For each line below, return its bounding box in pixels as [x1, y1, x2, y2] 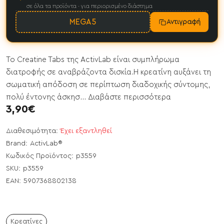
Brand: [6, 140, 27, 147]
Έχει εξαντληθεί [60, 127, 112, 135]
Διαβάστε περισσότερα [88, 93, 171, 101]
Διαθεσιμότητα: [6, 127, 58, 135]
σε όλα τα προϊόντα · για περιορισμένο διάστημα [26, 3, 152, 9]
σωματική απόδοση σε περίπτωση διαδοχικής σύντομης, [6, 81, 210, 89]
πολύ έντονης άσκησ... [6, 93, 88, 101]
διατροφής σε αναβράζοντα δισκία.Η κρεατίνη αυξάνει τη [6, 68, 211, 76]
